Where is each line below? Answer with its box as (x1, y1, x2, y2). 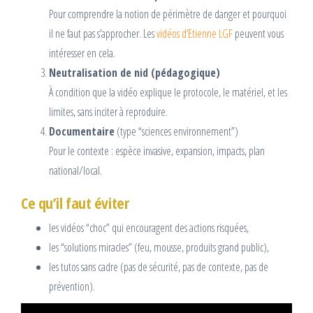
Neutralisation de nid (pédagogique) (49, 65, 220, 81)
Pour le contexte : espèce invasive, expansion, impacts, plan (49, 143, 265, 159)
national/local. (49, 163, 102, 179)
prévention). (49, 279, 95, 295)
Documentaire (49, 124, 115, 140)
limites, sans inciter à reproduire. (49, 104, 168, 120)
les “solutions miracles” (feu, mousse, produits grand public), (49, 240, 269, 256)
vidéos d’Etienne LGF (156, 26, 233, 42)
